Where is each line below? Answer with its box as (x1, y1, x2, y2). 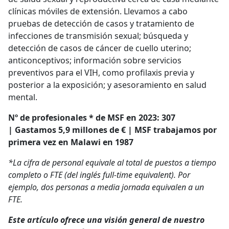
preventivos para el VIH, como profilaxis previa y (8, 66, 194, 78)
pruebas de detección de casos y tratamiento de (8, 17, 194, 29)
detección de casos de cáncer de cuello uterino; (8, 42, 191, 54)
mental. (8, 91, 39, 103)
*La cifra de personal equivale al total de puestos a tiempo (8, 156, 216, 168)
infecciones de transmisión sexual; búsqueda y (8, 30, 188, 41)
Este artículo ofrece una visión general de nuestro (8, 214, 204, 225)
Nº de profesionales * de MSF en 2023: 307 (8, 111, 175, 123)
